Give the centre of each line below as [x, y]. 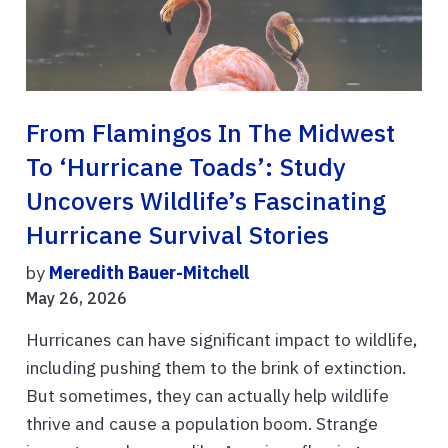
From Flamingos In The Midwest [210, 133]
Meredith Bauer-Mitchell [149, 273]
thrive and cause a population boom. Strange [202, 424]
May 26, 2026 [76, 298]
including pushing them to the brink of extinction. [216, 368]
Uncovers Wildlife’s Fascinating [206, 201]
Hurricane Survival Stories [177, 235]
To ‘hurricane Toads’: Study [186, 167]
